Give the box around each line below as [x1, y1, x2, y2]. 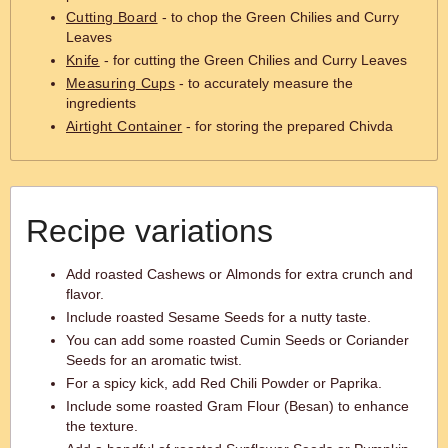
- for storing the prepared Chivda [182, 118, 394, 134]
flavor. [66, 286, 104, 302]
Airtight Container [66, 118, 183, 134]
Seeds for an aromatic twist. [66, 352, 242, 368]
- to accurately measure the [174, 75, 353, 91]
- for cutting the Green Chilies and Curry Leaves [99, 52, 407, 68]
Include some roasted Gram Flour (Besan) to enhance [66, 398, 409, 414]
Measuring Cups [66, 75, 175, 91]
